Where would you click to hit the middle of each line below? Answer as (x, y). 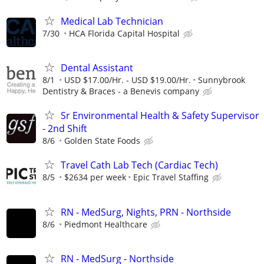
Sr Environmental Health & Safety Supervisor (160, 116)
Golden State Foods (102, 141)
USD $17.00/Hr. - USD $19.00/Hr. (128, 80)
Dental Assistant (97, 68)
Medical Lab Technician (112, 21)
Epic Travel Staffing (171, 177)
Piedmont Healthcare (106, 224)
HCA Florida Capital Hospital (124, 33)
